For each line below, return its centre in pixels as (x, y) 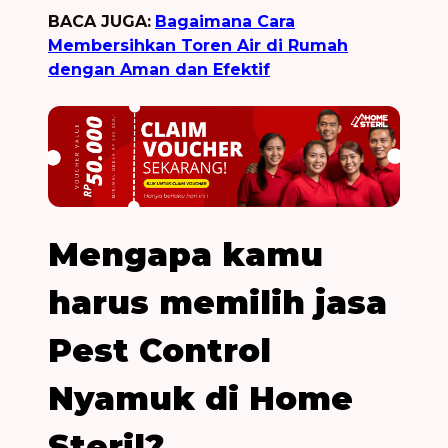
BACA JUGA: (99, 21)
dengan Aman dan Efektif (159, 69)
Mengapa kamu (185, 254)
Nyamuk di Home (200, 398)
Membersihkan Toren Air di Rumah (198, 45)
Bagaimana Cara (225, 21)
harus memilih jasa (217, 302)
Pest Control (159, 350)
